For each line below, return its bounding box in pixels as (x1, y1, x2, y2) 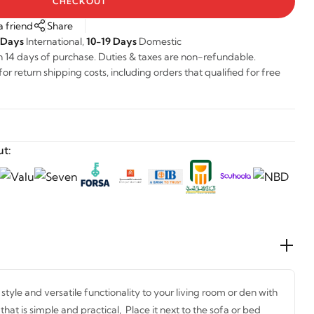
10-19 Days (86, 35, 137, 48)
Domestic (137, 35, 182, 48)
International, (24, 35, 86, 48)
